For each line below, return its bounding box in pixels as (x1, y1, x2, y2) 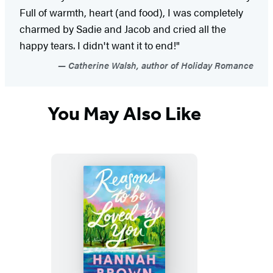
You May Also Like (48, 102, 201, 126)
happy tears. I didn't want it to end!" (19, 37, 180, 52)
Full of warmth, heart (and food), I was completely (19, 4, 243, 19)
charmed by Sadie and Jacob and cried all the (19, 21, 226, 36)
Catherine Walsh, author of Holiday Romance (66, 58, 253, 71)
